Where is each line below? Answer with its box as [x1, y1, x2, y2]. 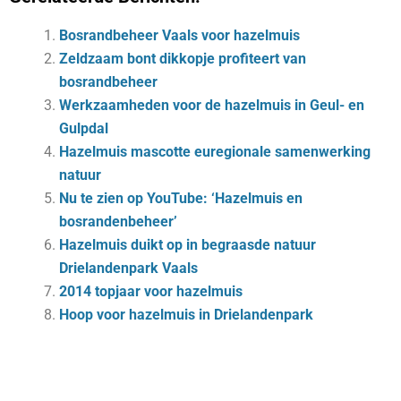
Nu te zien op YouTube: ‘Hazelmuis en [59, 190, 303, 208]
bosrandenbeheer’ [59, 213, 177, 231]
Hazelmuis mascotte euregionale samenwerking [59, 143, 371, 161]
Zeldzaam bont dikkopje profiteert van [59, 50, 306, 68]
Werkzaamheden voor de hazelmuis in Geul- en [59, 97, 364, 115]
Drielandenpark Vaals [59, 260, 198, 277]
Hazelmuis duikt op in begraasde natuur [59, 236, 316, 254]
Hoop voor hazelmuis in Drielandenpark [59, 306, 313, 324]
